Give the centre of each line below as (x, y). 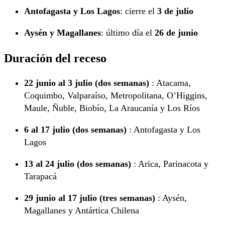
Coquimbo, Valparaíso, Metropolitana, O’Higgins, (116, 95)
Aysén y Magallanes (63, 33)
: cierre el (139, 11)
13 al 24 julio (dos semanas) (78, 163)
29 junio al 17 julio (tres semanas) (90, 198)
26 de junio (176, 33)
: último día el (128, 33)
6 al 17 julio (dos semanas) (75, 129)
